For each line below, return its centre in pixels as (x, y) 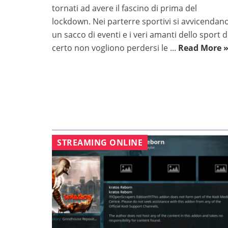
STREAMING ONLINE (100, 143)
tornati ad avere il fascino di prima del (124, 8)
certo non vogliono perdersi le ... (115, 48)
